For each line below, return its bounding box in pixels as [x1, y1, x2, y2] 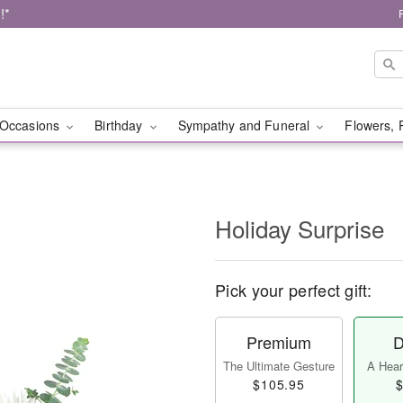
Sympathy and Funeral [177, 116, 314, 134]
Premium [246, 330, 311, 354]
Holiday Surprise [215, 211, 384, 245]
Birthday [94, 116, 147, 134]
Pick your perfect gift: [215, 278, 372, 301]
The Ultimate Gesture [223, 357, 335, 374]
